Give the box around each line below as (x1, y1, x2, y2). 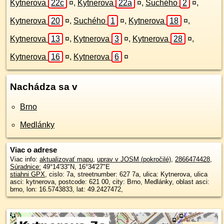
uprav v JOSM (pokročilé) (97, 155, 171, 163)
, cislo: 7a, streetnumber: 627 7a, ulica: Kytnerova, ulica (45, 170, 207, 178)
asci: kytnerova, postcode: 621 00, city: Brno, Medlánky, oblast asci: (10, 178, 144, 185)
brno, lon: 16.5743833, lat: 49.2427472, (10, 185, 123, 193)
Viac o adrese (10, 145, 57, 154)
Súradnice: (10, 163, 41, 170)
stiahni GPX (10, 170, 45, 178)
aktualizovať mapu (39, 155, 93, 163)
